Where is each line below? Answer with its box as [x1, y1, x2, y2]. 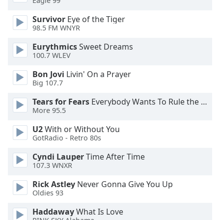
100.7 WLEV [32, 51, 71, 60]
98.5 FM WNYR [32, 23, 80, 33]
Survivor [32, 14, 65, 25]
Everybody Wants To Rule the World [89, 96, 201, 107]
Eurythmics [32, 41, 77, 52]
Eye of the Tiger [65, 14, 125, 25]
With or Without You [43, 124, 120, 135]
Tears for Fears [32, 96, 89, 107]
